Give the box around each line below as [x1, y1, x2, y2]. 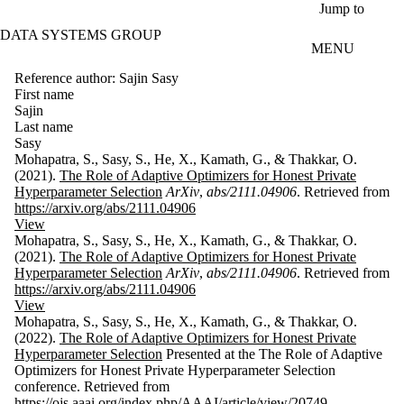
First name [14, 86, 74, 102]
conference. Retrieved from [14, 378, 170, 394]
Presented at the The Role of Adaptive [162, 345, 382, 362]
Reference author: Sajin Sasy [14, 69, 179, 86]
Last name [14, 118, 73, 134]
